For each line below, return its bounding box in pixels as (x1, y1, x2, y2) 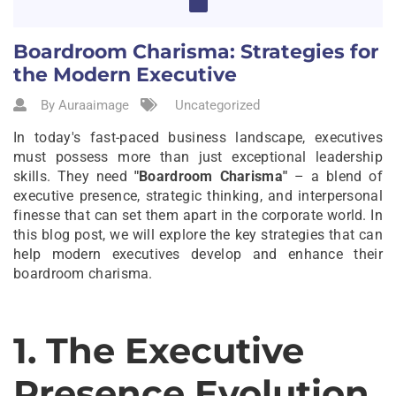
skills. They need (13, 167, 134, 185)
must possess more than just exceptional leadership (13, 148, 383, 165)
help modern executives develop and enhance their (13, 245, 383, 263)
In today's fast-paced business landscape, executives (13, 128, 383, 146)
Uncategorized (171, 96, 260, 113)
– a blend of (287, 167, 384, 185)
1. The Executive (13, 328, 304, 372)
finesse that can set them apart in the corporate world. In (13, 206, 383, 224)
